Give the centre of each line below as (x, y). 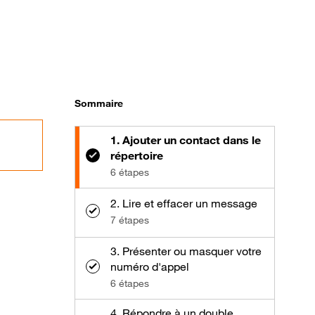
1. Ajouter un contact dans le (186, 140)
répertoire (137, 155)
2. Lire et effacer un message (184, 203)
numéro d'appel (150, 266)
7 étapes (130, 219)
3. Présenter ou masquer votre (186, 251)
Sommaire (99, 103)
